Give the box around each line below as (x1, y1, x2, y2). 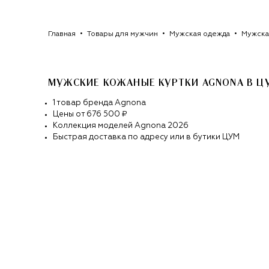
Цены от (53, 110, 86, 118)
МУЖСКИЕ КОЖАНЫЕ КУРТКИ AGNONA (48, 77, 244, 88)
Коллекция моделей (53, 122, 134, 130)
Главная (48, 31, 76, 38)
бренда (81, 99, 113, 107)
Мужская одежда (169, 31, 230, 38)
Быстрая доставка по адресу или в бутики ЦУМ (53, 133, 240, 141)
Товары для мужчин (87, 31, 158, 38)
